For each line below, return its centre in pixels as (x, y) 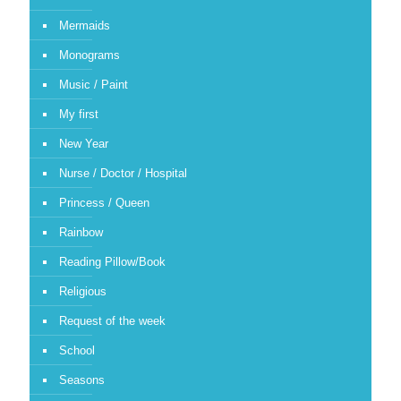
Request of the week (112, 320)
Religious (83, 291)
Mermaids (85, 25)
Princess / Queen (104, 202)
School (77, 350)
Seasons (82, 380)
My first (79, 114)
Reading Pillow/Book (112, 261)
